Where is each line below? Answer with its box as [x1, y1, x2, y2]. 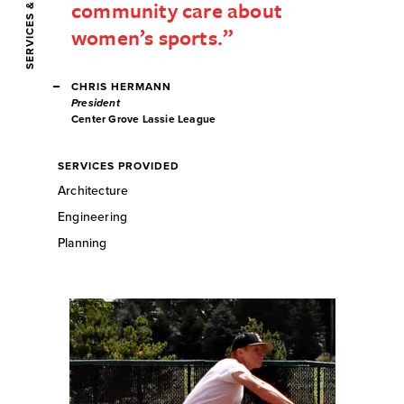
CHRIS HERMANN [71, 79, 179, 93]
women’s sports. [71, 22, 223, 52]
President [71, 96, 120, 109]
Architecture [58, 182, 129, 198]
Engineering [58, 208, 128, 225]
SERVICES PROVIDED [58, 159, 179, 172]
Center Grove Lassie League [71, 112, 216, 125]
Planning [58, 234, 107, 251]
